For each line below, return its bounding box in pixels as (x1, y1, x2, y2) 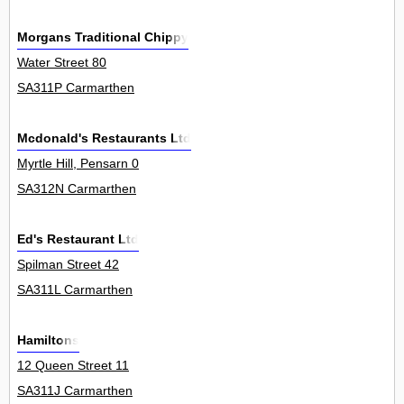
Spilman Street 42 (17, 257, 119, 272)
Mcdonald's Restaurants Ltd (17, 131, 191, 146)
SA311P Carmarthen (17, 80, 134, 96)
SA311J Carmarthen (17, 383, 133, 399)
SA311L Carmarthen (17, 282, 133, 298)
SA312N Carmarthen (17, 181, 136, 197)
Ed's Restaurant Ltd (17, 232, 139, 247)
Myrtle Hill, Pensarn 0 (17, 156, 139, 171)
